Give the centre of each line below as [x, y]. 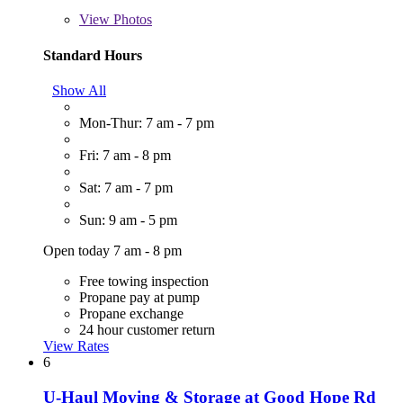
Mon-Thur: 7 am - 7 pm [147, 122]
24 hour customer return [147, 329]
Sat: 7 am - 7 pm [126, 187]
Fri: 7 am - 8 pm [125, 155]
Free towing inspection [144, 281]
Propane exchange [131, 313]
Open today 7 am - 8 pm [112, 250]
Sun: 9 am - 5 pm [128, 219]
